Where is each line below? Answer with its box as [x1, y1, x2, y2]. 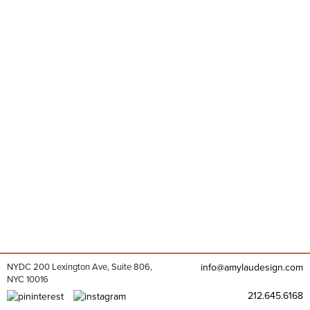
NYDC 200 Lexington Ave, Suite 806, [7, 261, 152, 273]
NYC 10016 [7, 273, 48, 285]
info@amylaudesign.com [201, 261, 303, 273]
